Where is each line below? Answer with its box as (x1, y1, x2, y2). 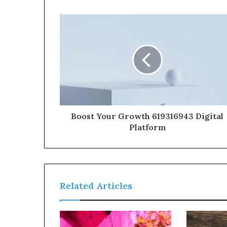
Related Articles (60, 180, 132, 192)
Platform (129, 122, 166, 132)
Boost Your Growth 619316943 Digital (71, 111, 223, 121)
